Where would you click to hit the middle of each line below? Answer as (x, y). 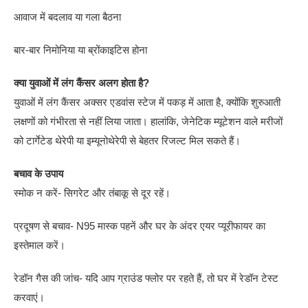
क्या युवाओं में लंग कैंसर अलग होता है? (82, 82)
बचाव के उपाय (39, 173)
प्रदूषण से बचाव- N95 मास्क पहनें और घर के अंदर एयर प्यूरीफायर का (140, 225)
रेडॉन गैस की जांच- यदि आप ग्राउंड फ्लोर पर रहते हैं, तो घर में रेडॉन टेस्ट (146, 278)
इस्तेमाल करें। (40, 245)
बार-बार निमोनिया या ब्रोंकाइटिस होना (81, 49)
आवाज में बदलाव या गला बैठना (68, 16)
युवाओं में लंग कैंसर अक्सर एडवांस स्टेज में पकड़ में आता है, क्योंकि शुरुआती (147, 102)
